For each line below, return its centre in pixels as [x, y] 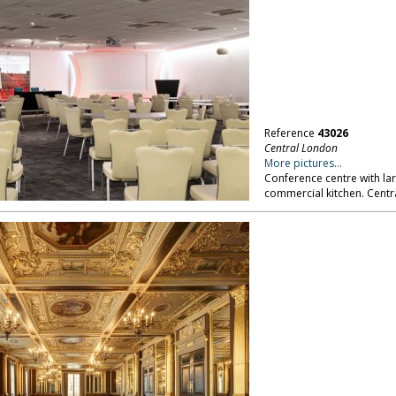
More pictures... [303, 163]
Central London [301, 148]
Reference [290, 133]
